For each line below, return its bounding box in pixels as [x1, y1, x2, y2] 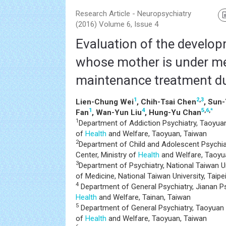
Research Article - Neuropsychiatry [76, 9, 191, 18]
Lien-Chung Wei [76, 97, 134, 106]
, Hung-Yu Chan [145, 108, 201, 117]
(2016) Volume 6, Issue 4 [76, 20, 158, 29]
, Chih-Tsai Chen [137, 97, 196, 106]
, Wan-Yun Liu [92, 108, 142, 117]
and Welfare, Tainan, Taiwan [97, 193, 191, 202]
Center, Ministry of [76, 150, 138, 159]
